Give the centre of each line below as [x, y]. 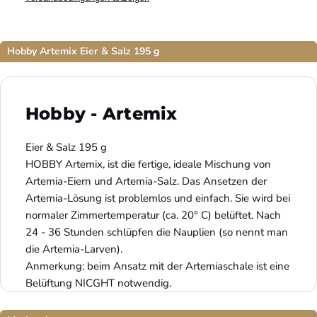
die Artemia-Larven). [74, 249]
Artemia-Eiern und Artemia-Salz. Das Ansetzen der [146, 181]
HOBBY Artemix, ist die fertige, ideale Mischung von [148, 164]
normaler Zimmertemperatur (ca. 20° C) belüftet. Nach [153, 215]
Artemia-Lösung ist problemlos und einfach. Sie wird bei [158, 198]
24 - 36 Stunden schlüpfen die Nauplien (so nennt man [157, 232]
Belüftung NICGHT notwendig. [98, 283]
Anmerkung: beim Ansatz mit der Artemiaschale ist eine [157, 266]
